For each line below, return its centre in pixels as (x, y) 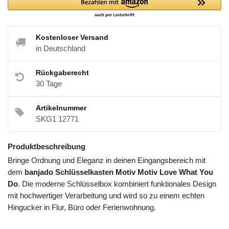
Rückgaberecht (62, 73)
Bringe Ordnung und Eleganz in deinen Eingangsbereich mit (107, 161)
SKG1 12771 (57, 119)
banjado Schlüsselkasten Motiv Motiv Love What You (119, 172)
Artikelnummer (61, 108)
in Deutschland (61, 49)
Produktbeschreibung (47, 147)
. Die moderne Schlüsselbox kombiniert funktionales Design (117, 184)
